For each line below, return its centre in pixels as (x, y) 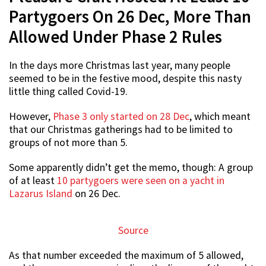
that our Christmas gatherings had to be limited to (121, 130)
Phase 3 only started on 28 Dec (121, 117)
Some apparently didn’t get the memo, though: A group (131, 168)
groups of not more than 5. (68, 143)
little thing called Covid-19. (68, 92)
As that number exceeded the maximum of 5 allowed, (126, 256)
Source (133, 231)
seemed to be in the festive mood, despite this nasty (125, 79)
